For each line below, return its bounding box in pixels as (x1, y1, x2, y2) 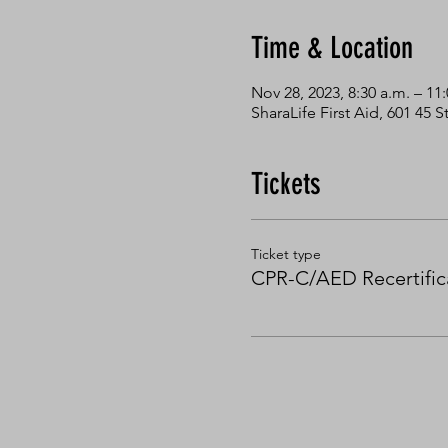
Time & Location (250, 30, 413, 66)
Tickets (250, 166, 321, 202)
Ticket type (250, 245, 321, 263)
